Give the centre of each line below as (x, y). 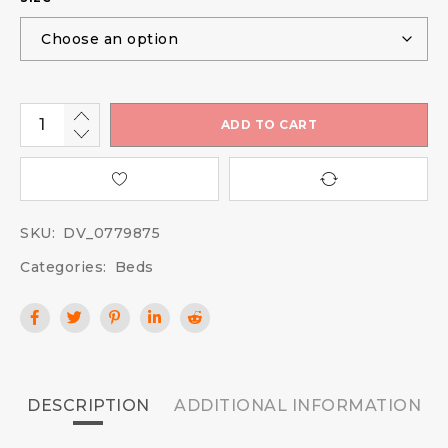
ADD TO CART (269, 125)
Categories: (63, 267)
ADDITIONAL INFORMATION (297, 406)
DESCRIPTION (88, 406)
